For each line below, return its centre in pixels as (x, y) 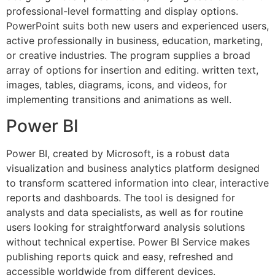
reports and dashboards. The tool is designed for (121, 197)
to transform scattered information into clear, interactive (137, 183)
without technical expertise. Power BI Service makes (128, 242)
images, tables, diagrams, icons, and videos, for (117, 85)
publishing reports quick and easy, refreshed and (120, 256)
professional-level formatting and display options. (122, 11)
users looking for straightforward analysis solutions (126, 227)
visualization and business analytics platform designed (133, 168)
